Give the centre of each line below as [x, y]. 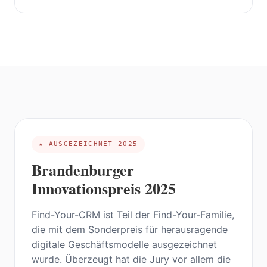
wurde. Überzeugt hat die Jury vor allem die [131, 260]
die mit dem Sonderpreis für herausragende [130, 230]
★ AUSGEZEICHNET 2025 [89, 144]
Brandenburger [83, 170]
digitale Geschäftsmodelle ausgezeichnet [124, 245]
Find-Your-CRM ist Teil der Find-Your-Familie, [133, 215]
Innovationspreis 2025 [104, 189]
